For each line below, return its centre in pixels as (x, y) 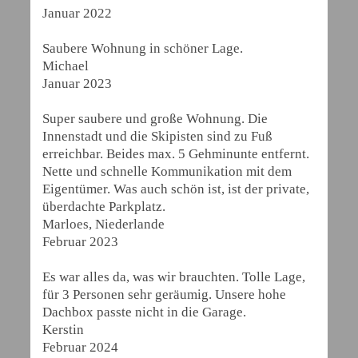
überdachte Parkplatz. (104, 207)
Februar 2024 (80, 347)
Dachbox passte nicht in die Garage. (147, 312)
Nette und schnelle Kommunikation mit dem (167, 171)
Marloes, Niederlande (103, 224)
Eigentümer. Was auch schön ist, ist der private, (176, 189)
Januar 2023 (77, 84)
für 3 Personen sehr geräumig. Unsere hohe (164, 294)
